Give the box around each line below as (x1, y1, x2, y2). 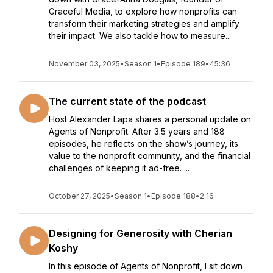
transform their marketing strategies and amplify (49, 18, 239, 29)
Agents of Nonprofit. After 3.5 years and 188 (49, 126, 225, 136)
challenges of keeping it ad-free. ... (49, 163, 190, 173)
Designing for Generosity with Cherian (49, 227, 232, 239)
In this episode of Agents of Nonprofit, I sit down (49, 261, 243, 271)
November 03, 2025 (49, 59, 120, 68)
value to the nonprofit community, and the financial (49, 151, 250, 161)
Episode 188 (151, 191, 196, 200)
